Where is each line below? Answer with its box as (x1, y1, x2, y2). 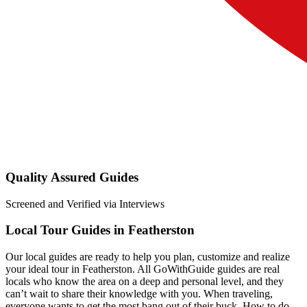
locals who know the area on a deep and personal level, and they (5, 275, 284, 287)
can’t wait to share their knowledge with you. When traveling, (5, 288, 273, 299)
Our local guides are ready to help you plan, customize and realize (5, 251, 290, 262)
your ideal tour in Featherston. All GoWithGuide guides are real (5, 263, 280, 275)
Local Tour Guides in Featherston (5, 223, 195, 238)
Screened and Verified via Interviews (5, 197, 164, 210)
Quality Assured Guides (5, 169, 138, 184)
